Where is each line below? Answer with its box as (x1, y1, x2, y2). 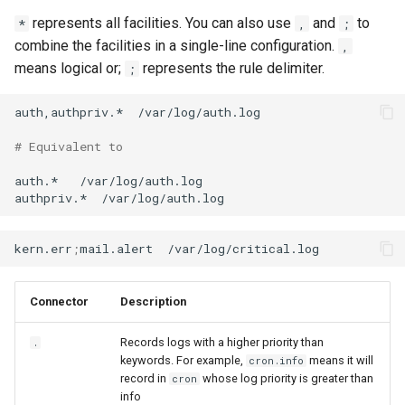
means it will (306, 353, 374, 367)
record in (120, 372, 169, 385)
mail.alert (80, 240, 153, 257)
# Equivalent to (14, 137, 123, 155)
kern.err (14, 240, 72, 257)
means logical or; (14, 60, 125, 77)
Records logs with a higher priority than (120, 335, 324, 349)
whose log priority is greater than (200, 372, 374, 385)
